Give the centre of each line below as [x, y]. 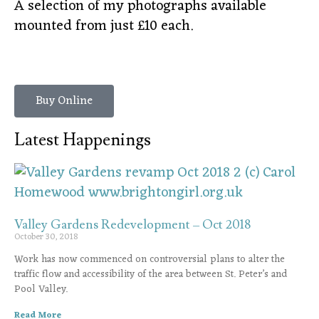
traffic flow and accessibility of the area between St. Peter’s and [151, 274]
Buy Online [64, 101]
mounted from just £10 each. [104, 26]
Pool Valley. [41, 289]
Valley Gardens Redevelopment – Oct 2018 [132, 224]
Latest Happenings [83, 140]
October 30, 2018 [46, 237]
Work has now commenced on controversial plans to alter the [150, 259]
